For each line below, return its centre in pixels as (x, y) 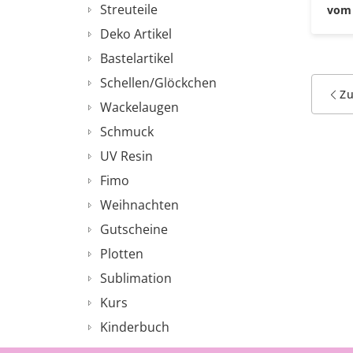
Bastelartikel (137, 58)
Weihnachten (139, 205)
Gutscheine (134, 229)
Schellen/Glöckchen (158, 83)
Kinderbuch (135, 327)
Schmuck (127, 132)
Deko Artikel (136, 34)
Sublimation (136, 278)
